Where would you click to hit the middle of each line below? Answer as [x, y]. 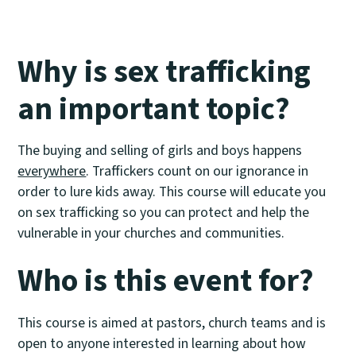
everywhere [52, 171]
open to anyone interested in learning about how [162, 343]
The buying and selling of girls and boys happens [160, 151]
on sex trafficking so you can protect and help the [164, 213]
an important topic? [154, 108]
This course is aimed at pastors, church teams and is [172, 322]
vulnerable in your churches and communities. [151, 233]
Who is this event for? [166, 281]
